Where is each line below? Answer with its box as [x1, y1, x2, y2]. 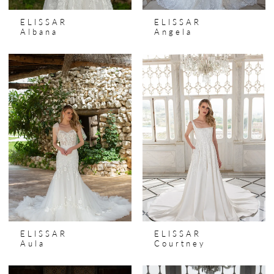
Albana [20, 26, 59, 38]
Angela [154, 26, 193, 38]
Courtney [154, 237, 207, 250]
